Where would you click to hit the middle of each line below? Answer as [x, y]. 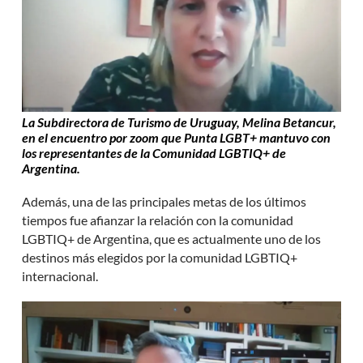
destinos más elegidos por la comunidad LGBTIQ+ [160, 257]
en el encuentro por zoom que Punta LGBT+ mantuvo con [177, 137]
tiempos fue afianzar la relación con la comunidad [158, 220]
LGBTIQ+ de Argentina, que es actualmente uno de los [172, 238]
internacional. [60, 275]
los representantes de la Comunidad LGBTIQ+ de [154, 152]
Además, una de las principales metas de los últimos [164, 201]
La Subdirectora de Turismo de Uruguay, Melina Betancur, [179, 122]
